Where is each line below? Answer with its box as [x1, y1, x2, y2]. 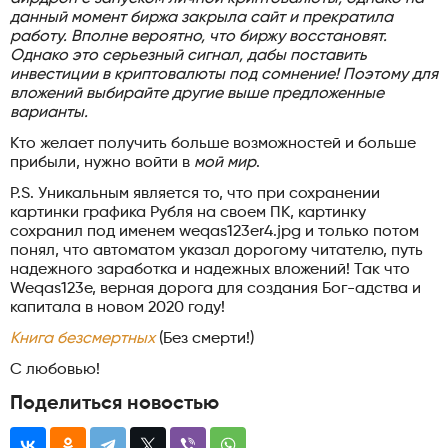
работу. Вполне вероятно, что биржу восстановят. [10, 28, 387, 45]
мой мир [194, 154, 256, 171]
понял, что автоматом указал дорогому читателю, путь [10, 242, 423, 259]
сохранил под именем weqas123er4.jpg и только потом [10, 223, 419, 240]
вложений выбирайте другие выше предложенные [10, 85, 384, 102]
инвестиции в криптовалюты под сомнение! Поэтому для [10, 66, 438, 83]
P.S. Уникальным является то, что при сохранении [10, 185, 380, 202]
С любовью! [10, 361, 100, 378]
